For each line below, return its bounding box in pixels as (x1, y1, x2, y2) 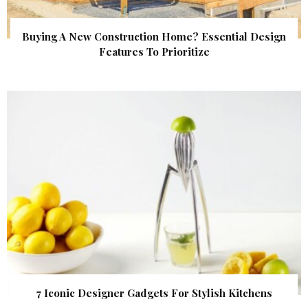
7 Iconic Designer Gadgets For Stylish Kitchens (36, 286, 272, 300)
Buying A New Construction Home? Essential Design (22, 30, 286, 44)
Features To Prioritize (98, 45, 210, 59)
